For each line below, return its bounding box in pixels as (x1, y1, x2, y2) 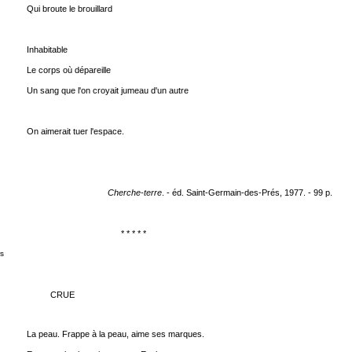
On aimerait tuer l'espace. (26, 126, 124, 136)
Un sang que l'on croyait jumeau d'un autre (26, 86, 189, 95)
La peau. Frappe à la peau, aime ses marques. (26, 329, 204, 339)
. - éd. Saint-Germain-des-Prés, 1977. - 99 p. (161, 188, 332, 197)
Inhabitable (26, 45, 68, 54)
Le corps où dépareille (26, 65, 111, 75)
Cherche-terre (107, 188, 162, 197)
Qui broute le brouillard (26, 4, 112, 13)
